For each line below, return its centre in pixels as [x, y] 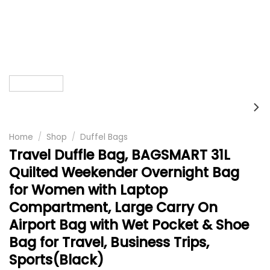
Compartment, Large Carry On [113, 207]
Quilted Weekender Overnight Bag [124, 172]
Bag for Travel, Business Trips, [109, 242]
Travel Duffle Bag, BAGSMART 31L [120, 155]
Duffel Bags [104, 137]
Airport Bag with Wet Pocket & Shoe [129, 224]
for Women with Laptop [88, 190]
